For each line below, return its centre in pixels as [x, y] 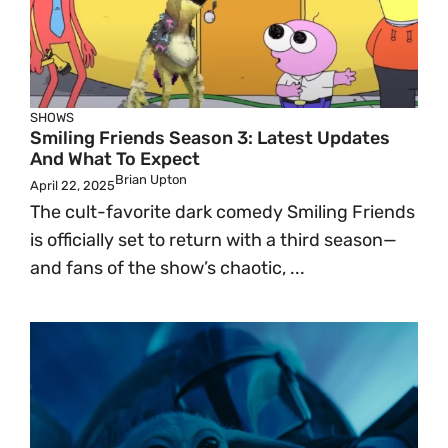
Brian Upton [151, 179]
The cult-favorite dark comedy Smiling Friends [222, 212]
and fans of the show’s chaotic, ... [167, 268]
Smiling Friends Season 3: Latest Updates [210, 138]
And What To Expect [115, 159]
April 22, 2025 [72, 185]
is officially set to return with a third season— [213, 240]
